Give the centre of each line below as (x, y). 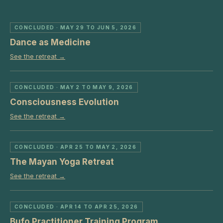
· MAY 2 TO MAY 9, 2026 (94, 87)
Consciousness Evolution (64, 102)
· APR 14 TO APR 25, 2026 (96, 207)
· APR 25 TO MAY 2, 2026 (96, 147)
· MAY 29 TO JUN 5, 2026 (96, 27)
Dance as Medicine (50, 42)
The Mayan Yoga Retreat (62, 162)
